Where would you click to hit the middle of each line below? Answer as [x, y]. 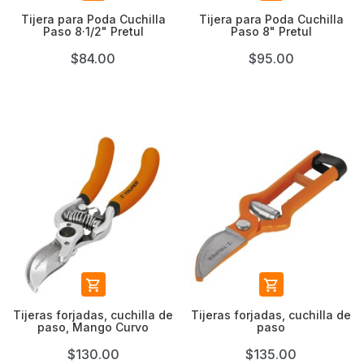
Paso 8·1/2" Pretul [93, 31]
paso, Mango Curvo [93, 327]
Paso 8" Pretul [271, 31]
